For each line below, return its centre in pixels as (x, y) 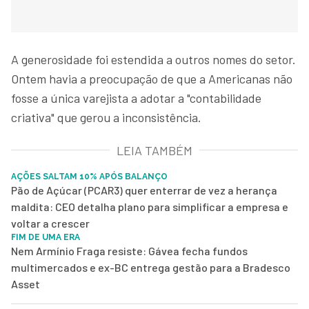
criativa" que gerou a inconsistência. (106, 117)
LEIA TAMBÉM (154, 150)
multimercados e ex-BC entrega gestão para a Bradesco (151, 267)
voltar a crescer (50, 223)
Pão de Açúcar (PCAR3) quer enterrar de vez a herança (144, 190)
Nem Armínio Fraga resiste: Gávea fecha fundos (129, 250)
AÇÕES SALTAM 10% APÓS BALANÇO (89, 176)
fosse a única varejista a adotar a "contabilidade (136, 98)
